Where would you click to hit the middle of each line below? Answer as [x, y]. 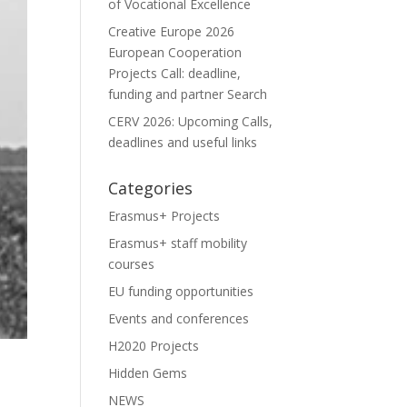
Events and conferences [179, 318]
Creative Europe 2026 [172, 31]
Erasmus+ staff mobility [178, 243]
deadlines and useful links [183, 142]
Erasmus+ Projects [164, 216]
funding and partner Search [188, 94]
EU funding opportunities [181, 291]
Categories [151, 188]
